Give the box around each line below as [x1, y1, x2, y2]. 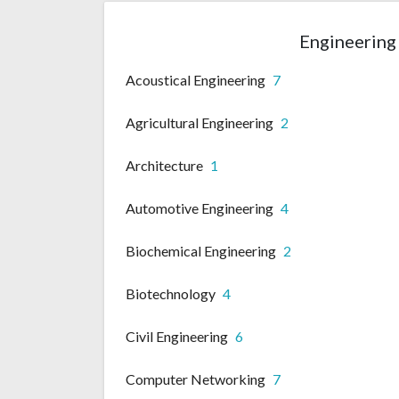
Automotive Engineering [126, 199, 273, 217]
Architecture [126, 157, 203, 175]
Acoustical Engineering [126, 71, 265, 89]
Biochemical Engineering [126, 242, 276, 260]
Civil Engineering [126, 328, 228, 346]
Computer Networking [126, 370, 265, 388]
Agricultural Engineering [126, 114, 273, 132]
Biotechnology [126, 285, 216, 303]
